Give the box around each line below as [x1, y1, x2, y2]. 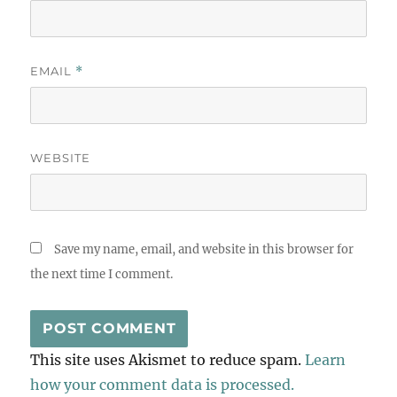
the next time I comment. [30, 266, 174, 282]
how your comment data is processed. [30, 375, 295, 393]
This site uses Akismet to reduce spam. [30, 350, 306, 369]
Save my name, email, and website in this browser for [54, 241, 354, 257]
